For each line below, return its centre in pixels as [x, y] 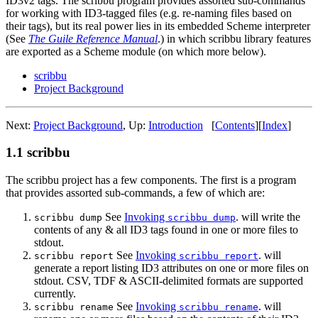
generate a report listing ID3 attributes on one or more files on [171, 268]
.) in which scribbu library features [234, 38]
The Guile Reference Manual [93, 38]
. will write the [268, 216]
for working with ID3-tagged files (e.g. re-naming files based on [149, 13]
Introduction [176, 125]
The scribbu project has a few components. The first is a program [151, 180]
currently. [55, 293]
